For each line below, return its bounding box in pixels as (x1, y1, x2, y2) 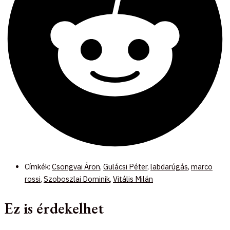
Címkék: (25, 162, 52, 172)
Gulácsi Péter (103, 162, 147, 172)
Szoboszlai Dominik (44, 174, 110, 184)
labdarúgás (150, 162, 188, 172)
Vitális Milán (113, 174, 153, 184)
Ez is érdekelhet (4, 198, 104, 219)
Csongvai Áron (52, 162, 100, 172)
